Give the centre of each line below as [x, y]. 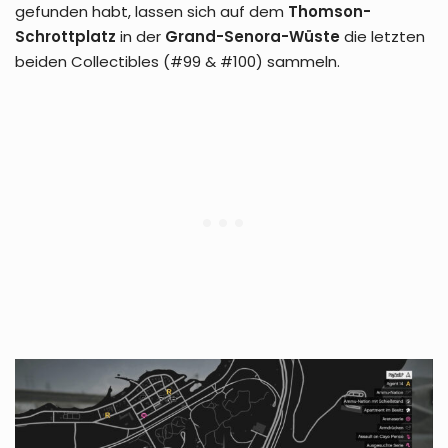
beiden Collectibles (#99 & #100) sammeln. [177, 61]
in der [140, 36]
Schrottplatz [65, 36]
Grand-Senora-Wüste [252, 36]
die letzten [382, 36]
